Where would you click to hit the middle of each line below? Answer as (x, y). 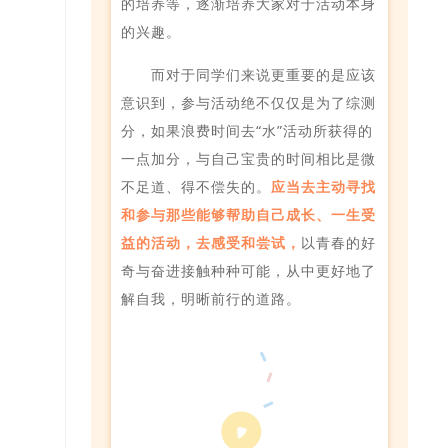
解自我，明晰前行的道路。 (211, 298)
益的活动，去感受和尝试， (211, 242)
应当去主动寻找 (323, 186)
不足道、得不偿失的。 (196, 186)
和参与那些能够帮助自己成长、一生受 (248, 214)
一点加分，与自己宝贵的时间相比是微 (248, 158)
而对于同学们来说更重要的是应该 (263, 74)
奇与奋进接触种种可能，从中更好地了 (248, 270)
